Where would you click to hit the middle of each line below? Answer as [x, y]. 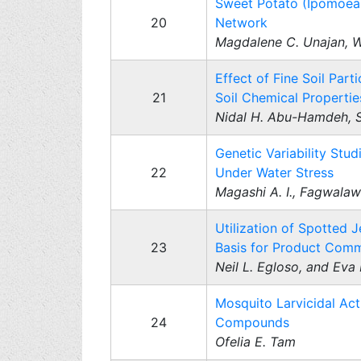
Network [241, 23]
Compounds [252, 322]
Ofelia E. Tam [255, 342]
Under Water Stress [274, 172]
